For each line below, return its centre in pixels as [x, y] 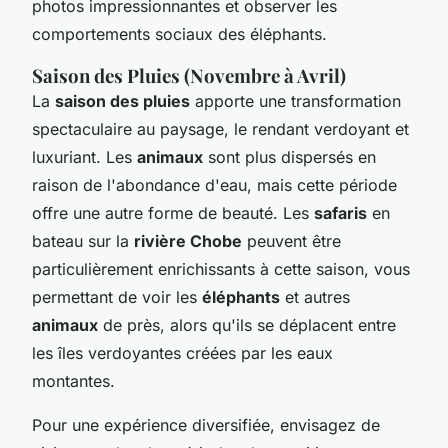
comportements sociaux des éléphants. [179, 33]
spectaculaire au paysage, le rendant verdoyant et [220, 128]
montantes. [73, 380]
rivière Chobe [188, 240]
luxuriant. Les [84, 156]
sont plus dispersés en [289, 156]
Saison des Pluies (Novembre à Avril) [189, 75]
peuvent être [291, 240]
